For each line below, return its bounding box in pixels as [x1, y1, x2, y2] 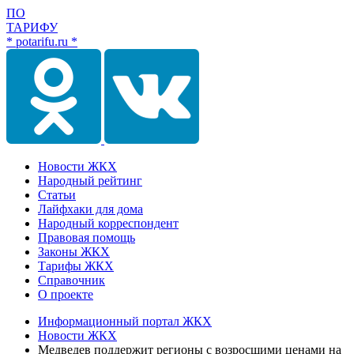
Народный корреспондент [38, 217, 179, 230]
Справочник [38, 273, 105, 287]
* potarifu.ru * [6, 35, 77, 48]
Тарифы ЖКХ [38, 259, 114, 273]
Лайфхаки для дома [38, 202, 143, 216]
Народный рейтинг [38, 174, 142, 187]
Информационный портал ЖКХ [38, 314, 212, 328]
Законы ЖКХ [38, 245, 110, 258]
